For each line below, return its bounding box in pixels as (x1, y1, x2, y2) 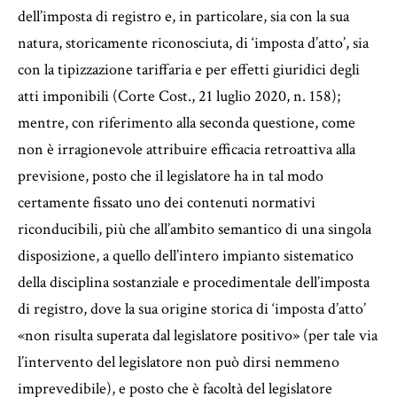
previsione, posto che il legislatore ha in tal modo (18, 165, 323, 186)
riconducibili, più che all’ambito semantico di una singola (18, 218, 371, 239)
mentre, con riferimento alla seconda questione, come (18, 112, 355, 133)
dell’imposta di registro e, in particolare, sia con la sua (18, 5, 349, 27)
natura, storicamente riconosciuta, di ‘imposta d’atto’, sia (18, 32, 369, 53)
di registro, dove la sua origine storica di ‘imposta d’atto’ (18, 298, 366, 319)
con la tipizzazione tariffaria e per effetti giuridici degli (18, 58, 360, 80)
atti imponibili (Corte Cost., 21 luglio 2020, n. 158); (18, 85, 340, 106)
